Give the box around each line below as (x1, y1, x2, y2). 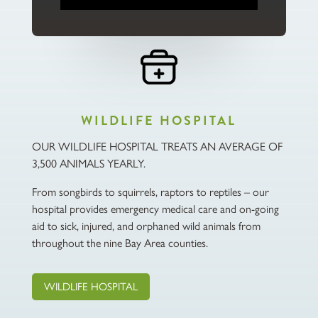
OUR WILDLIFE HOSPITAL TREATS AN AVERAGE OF (31, 140, 283, 154)
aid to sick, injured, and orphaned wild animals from (31, 219, 261, 234)
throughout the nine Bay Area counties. (31, 236, 208, 251)
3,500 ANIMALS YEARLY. (31, 157, 146, 171)
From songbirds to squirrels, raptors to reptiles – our (31, 185, 269, 199)
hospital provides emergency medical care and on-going (31, 202, 279, 216)
